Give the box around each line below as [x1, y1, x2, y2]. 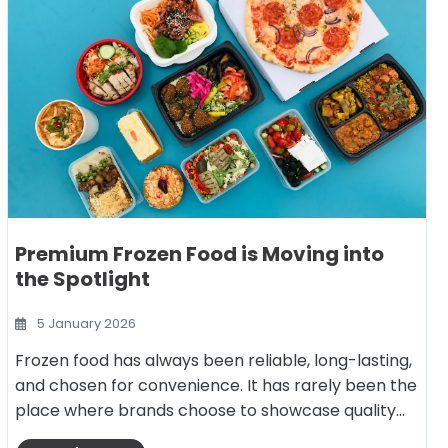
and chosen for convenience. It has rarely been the [15, 374, 417, 397]
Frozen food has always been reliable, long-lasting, [15, 349, 412, 372]
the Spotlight [15, 265, 150, 293]
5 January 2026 [34, 315, 137, 332]
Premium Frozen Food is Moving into [15, 240, 384, 268]
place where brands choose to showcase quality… [15, 399, 405, 422]
